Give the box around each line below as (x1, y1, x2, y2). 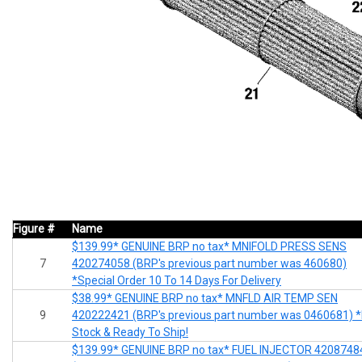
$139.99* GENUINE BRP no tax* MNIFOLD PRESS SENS (72, 239, 347, 253)
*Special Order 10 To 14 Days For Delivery (72, 273, 281, 287)
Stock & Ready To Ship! (72, 325, 188, 339)
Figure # (13, 221, 55, 235)
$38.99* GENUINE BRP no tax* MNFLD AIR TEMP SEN (72, 291, 338, 305)
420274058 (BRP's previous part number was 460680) (72, 256, 347, 270)
